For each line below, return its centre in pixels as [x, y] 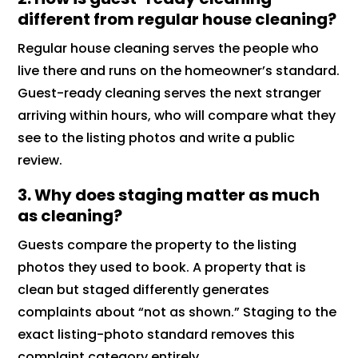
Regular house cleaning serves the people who [169, 49]
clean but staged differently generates [144, 290]
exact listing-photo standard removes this [157, 335]
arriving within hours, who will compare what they [177, 116]
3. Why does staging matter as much [169, 195]
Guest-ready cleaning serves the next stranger [170, 93]
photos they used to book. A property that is [162, 268]
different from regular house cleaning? [177, 20]
